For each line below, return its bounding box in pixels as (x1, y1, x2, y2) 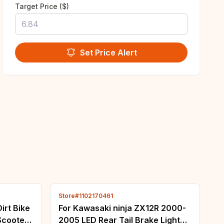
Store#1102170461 (58, 192, 113, 199)
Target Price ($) (15, 2, 69, 10)
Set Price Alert (79, 47, 137, 57)
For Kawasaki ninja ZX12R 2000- (58, 203, 186, 213)
